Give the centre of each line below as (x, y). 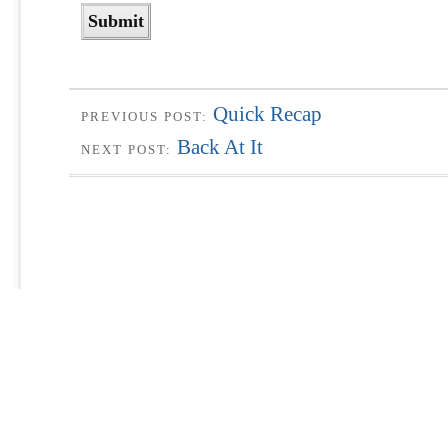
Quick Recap (267, 113)
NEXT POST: (129, 149)
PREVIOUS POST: (147, 116)
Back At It (220, 146)
